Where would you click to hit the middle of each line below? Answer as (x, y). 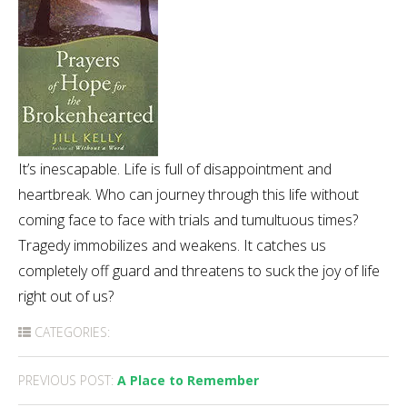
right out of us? (66, 296)
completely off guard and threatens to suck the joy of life (199, 271)
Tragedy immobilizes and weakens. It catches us (172, 245)
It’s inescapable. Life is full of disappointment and (175, 169)
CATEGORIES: (70, 332)
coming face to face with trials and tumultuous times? (188, 220)
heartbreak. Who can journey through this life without (189, 194)
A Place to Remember (186, 380)
